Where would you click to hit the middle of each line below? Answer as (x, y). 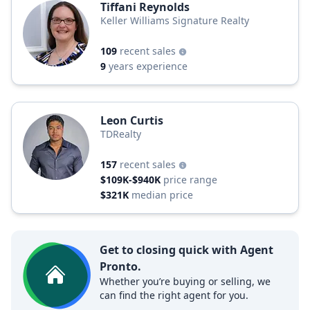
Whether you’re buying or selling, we (185, 281)
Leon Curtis (132, 120)
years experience (148, 66)
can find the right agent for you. (174, 295)
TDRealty (121, 134)
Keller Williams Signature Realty (175, 20)
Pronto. (120, 266)
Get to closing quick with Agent (186, 250)
